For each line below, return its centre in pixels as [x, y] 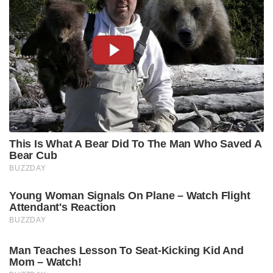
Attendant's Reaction [63, 207]
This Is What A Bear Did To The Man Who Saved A [135, 144]
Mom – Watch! [45, 262]
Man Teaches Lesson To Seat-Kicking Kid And [126, 250]
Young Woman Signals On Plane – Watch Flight [130, 195]
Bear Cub [33, 155]
